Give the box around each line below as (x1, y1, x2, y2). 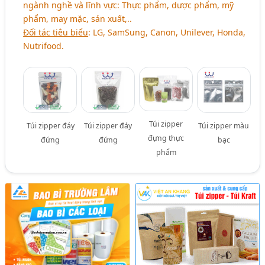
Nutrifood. (23, 40, 64, 52)
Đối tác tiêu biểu (23, 27, 89, 38)
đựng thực (148, 133, 185, 144)
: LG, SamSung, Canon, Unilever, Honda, (88, 27, 246, 38)
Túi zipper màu (198, 121, 250, 131)
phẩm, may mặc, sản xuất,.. (23, 13, 132, 25)
